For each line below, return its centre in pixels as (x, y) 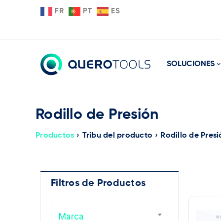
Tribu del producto (117, 136)
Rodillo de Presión (97, 115)
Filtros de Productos (98, 184)
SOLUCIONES (191, 64)
